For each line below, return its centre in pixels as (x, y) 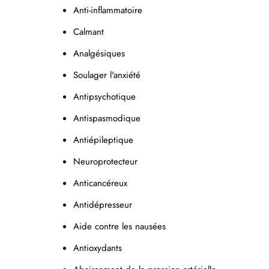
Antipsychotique (104, 96)
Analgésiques (101, 53)
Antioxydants (99, 248)
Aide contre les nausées (121, 226)
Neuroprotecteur (105, 161)
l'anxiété (125, 75)
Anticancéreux (102, 183)
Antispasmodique (107, 118)
